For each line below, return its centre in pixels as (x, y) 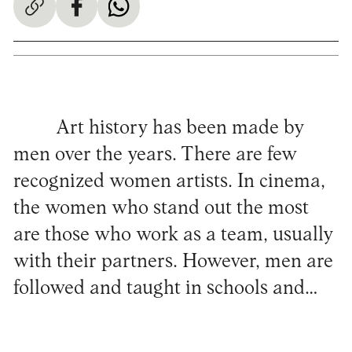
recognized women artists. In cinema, (169, 181)
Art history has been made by (180, 128)
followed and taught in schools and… (165, 288)
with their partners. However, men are (173, 262)
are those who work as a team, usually (173, 235)
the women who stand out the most (161, 208)
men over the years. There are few (155, 155)
